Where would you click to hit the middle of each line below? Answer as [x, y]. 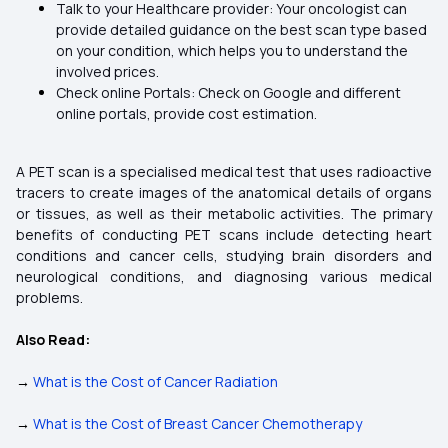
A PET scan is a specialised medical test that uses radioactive [224, 171]
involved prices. [107, 71]
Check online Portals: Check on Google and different [228, 92]
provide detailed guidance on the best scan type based [241, 29]
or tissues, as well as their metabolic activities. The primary [224, 213]
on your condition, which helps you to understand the [232, 50]
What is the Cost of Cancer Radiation [155, 381]
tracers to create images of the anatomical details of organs [224, 192]
